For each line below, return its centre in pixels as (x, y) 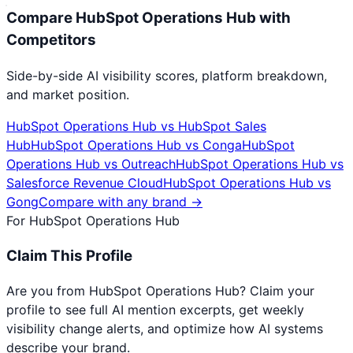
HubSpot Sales (222, 126)
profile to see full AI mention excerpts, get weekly (155, 310)
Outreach (149, 163)
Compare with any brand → (121, 201)
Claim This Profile (69, 255)
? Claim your (277, 291)
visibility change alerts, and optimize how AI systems (165, 329)
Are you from (48, 291)
